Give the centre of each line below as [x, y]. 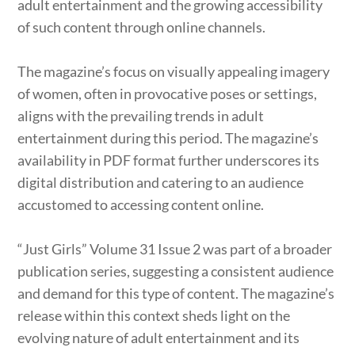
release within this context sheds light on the [154, 315]
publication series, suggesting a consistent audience [176, 271]
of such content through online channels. [142, 27]
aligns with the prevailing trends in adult [141, 115]
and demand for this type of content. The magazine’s [176, 293]
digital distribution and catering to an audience [161, 182]
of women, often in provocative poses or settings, [168, 93]
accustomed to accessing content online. [141, 204]
